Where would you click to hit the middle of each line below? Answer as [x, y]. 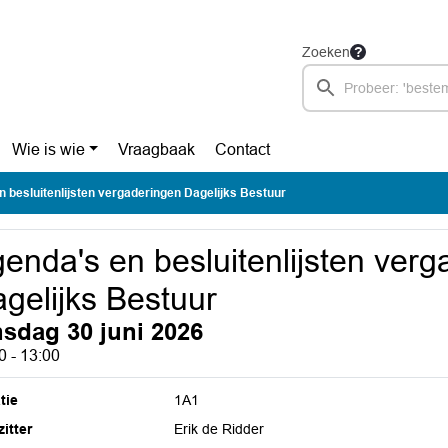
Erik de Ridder [219, 429]
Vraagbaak [157, 149]
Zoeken [326, 52]
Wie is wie [48, 149]
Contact [243, 149]
